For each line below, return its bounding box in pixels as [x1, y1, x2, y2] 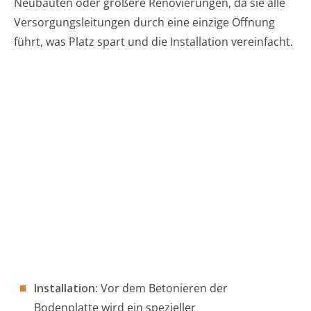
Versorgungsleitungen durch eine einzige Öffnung [14, 15, 275, 31]
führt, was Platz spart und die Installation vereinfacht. [14, 34, 293, 50]
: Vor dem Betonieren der [95, 280, 228, 296]
